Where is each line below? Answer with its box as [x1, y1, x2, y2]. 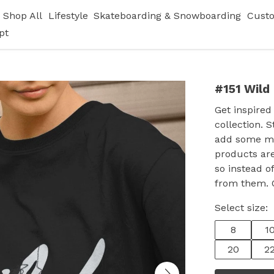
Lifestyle [48, 10, 88, 22]
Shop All [2, 10, 42, 22]
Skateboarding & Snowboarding [94, 10, 242, 22]
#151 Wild [215, 82, 270, 96]
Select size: [215, 202, 268, 213]
